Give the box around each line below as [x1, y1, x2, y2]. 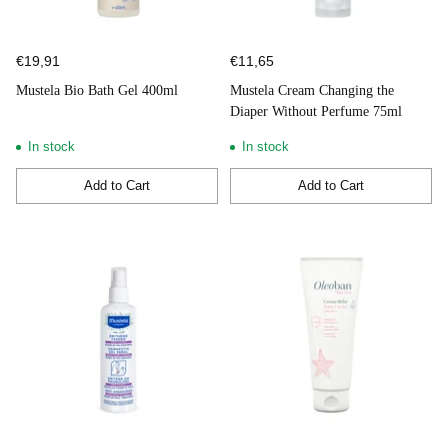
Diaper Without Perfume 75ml [230, 103, 402, 119]
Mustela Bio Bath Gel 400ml [16, 82, 178, 98]
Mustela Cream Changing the [230, 82, 394, 98]
